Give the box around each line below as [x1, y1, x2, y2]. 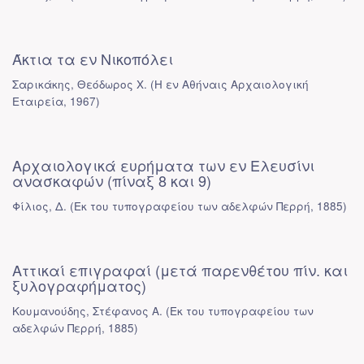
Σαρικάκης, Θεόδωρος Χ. [12, 76, 147, 92]
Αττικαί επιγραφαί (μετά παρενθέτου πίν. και [12, 259, 348, 280]
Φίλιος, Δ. [12, 198, 67, 214]
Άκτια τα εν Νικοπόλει [12, 48, 173, 69]
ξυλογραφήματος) [12, 275, 146, 296]
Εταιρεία [12, 93, 63, 109]
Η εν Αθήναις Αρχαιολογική [154, 76, 309, 92]
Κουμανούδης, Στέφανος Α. [12, 303, 162, 318]
